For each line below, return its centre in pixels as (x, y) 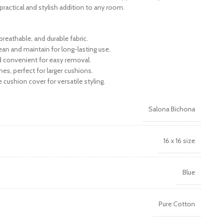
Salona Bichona (172, 109)
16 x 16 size (179, 141)
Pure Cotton (177, 204)
